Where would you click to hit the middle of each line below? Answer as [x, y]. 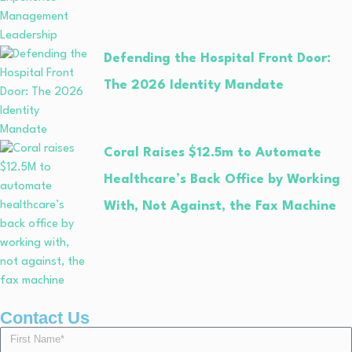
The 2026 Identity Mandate [194, 85]
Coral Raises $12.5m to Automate [213, 152]
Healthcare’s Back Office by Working [222, 179]
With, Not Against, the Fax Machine [220, 206]
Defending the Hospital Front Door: [217, 58]
